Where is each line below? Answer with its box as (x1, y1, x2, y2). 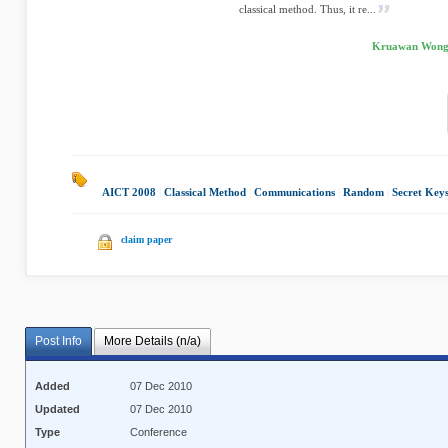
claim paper (121, 234, 172, 245)
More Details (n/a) (103, 334, 201, 349)
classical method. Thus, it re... (239, 3, 376, 15)
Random (343, 186, 384, 198)
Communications (254, 186, 335, 198)
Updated (35, 403, 81, 416)
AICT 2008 (102, 186, 156, 198)
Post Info (35, 334, 82, 349)
